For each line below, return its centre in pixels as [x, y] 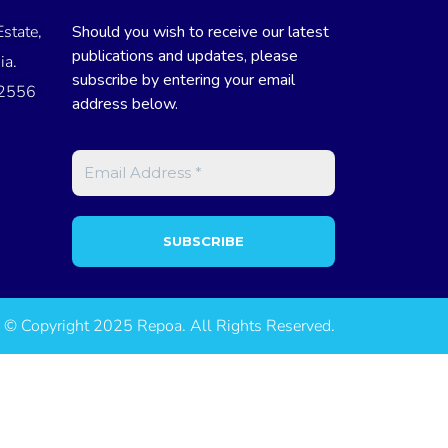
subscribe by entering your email [184, 79]
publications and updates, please [185, 55]
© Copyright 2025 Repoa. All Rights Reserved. [170, 326]
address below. [125, 103]
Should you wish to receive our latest [201, 31]
